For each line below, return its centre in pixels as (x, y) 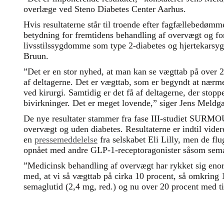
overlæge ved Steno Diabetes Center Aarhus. (106, 9)
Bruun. (37, 56)
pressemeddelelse (66, 139)
